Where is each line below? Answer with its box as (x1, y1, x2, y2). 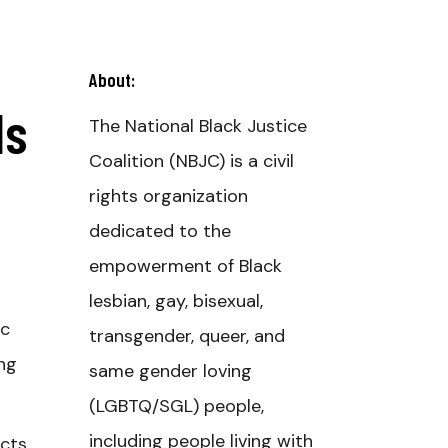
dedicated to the (88, 219, 231, 243)
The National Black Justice (88, 114, 307, 138)
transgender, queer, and (88, 324, 285, 348)
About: (88, 68, 135, 91)
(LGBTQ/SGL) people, (88, 394, 264, 418)
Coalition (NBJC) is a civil (88, 149, 294, 173)
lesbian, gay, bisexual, (88, 289, 263, 313)
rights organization (88, 184, 248, 208)
